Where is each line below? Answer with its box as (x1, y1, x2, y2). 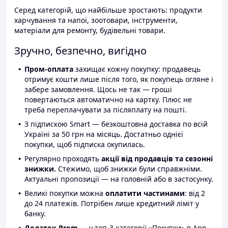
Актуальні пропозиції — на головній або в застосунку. (24, 174, 213, 184)
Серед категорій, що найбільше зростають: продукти (14, 5, 202, 15)
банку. (24, 209, 46, 219)
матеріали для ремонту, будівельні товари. (14, 25, 165, 36)
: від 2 (185, 188, 205, 198)
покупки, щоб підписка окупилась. (24, 139, 145, 150)
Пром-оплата (24, 64, 73, 74)
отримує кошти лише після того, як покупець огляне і (24, 74, 213, 84)
